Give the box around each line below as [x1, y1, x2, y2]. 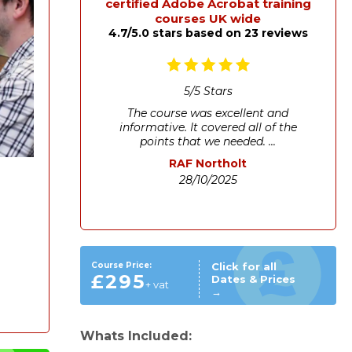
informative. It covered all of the [119, 119, 297, 134]
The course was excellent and [127, 105, 289, 120]
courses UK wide [155, 11, 262, 27]
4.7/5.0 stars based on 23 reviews [108, 26, 308, 41]
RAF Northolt [169, 156, 247, 170]
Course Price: [90, 260, 152, 271]
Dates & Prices [211, 273, 296, 286]
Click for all [211, 260, 277, 273]
